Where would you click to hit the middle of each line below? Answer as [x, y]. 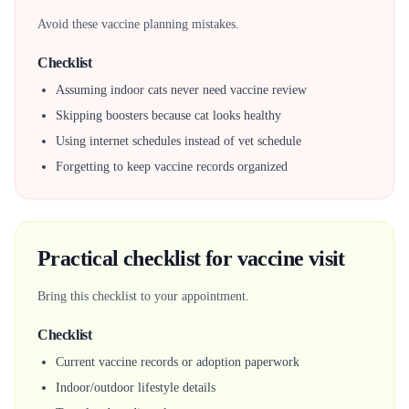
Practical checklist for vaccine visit [191, 258]
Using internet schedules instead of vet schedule [178, 141]
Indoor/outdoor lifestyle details [136, 388]
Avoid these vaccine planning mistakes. [138, 24]
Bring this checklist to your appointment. [143, 296]
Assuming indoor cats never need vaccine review [181, 90]
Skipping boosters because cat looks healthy [168, 115]
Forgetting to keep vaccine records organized [172, 167]
